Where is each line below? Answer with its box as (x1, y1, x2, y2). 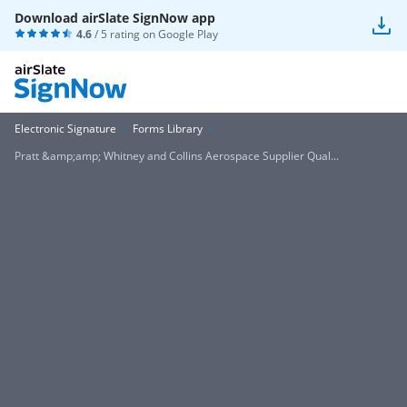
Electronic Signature (15, 121, 116, 136)
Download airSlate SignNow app (15, 9, 215, 26)
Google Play (158, 26, 218, 42)
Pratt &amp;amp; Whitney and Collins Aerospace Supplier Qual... (15, 148, 339, 164)
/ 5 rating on (92, 26, 158, 42)
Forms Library (133, 121, 203, 136)
